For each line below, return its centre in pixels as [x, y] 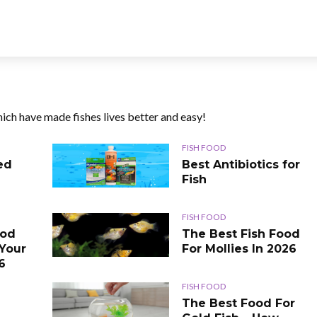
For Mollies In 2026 [239, 248]
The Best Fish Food [241, 234]
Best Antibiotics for [241, 164]
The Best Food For [238, 303]
